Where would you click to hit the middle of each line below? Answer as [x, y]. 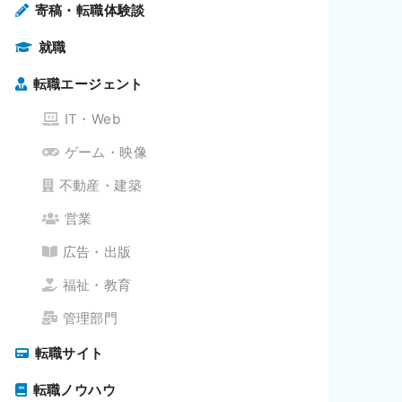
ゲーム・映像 [105, 153]
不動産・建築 [100, 186]
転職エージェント [88, 84]
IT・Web [92, 119]
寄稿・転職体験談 [90, 11]
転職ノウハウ [74, 390]
